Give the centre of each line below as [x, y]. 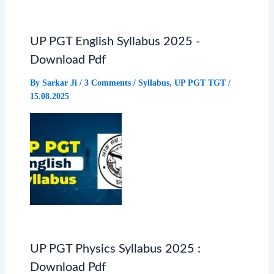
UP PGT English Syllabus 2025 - [115, 41]
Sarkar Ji [61, 83]
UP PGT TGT [200, 83]
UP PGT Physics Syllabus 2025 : [115, 249]
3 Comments [107, 83]
